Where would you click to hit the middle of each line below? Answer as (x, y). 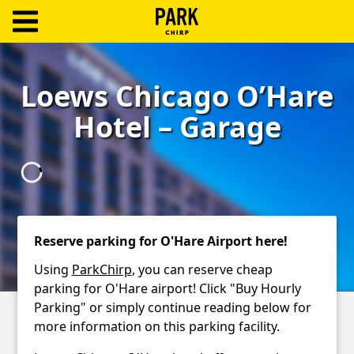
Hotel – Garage (177, 127)
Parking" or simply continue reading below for (172, 308)
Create (46, 133)
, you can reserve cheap (202, 270)
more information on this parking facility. (156, 327)
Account (53, 161)
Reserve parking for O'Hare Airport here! (160, 241)
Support (52, 231)
